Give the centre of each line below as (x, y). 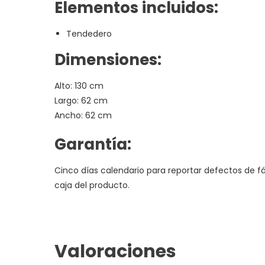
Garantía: (93, 145)
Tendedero (89, 34)
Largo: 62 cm (81, 101)
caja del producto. (92, 185)
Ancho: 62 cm (83, 116)
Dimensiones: (108, 60)
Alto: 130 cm (79, 86)
